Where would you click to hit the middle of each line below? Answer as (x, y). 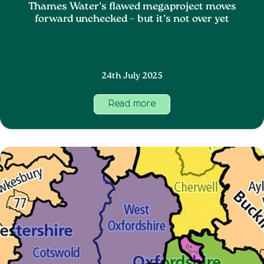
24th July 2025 (132, 76)
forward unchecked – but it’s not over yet (132, 19)
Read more (132, 104)
